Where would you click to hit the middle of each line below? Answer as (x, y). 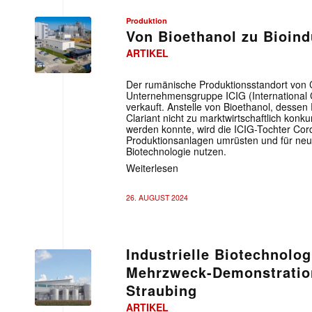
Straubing (162, 290)
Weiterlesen (152, 167)
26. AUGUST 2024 (157, 197)
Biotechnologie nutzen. (176, 151)
